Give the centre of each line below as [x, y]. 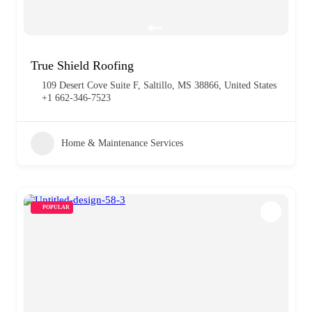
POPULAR [56, 207]
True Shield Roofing [82, 65]
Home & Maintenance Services [122, 143]
